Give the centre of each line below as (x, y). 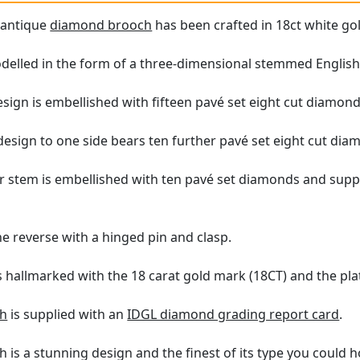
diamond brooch (101, 25)
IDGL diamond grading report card (233, 315)
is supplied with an (67, 315)
